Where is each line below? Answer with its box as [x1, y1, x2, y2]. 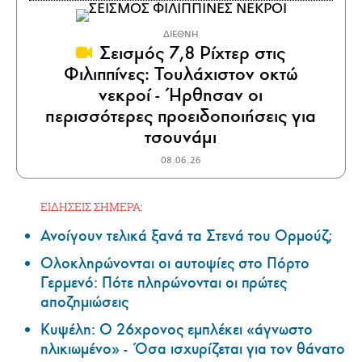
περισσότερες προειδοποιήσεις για [45, 103, 317, 128]
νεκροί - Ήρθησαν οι [99, 82, 263, 107]
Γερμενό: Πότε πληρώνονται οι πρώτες [40, 272, 287, 293]
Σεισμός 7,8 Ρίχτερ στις [95, 40, 286, 65]
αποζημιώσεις [40, 292, 128, 312]
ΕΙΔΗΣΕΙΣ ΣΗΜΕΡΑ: [40, 198, 143, 214]
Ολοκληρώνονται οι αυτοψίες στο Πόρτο [40, 253, 309, 273]
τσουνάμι [145, 124, 217, 149]
